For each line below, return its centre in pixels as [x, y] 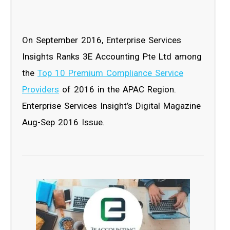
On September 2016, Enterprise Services [102, 40]
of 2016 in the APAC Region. [118, 89]
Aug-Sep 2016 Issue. [63, 122]
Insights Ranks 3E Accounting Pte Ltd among [112, 56]
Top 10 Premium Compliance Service [110, 73]
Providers [41, 89]
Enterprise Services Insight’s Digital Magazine [111, 106]
